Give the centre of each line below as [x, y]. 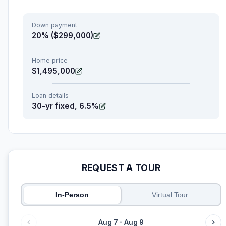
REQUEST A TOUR [121, 168]
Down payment [54, 25]
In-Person [72, 195]
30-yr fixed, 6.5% [65, 106]
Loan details [50, 96]
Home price [50, 61]
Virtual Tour [170, 195]
